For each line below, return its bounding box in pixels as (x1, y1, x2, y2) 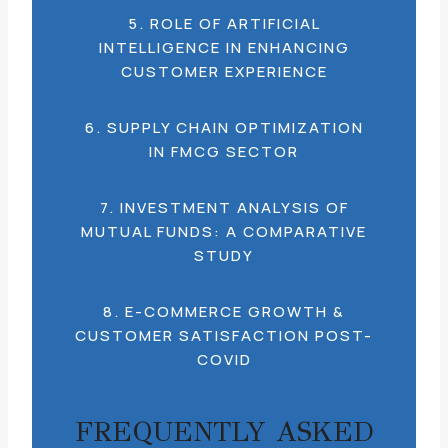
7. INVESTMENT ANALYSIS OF (99, 197, 349, 218)
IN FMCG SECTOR (149, 141, 299, 162)
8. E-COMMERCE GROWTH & (103, 301, 345, 322)
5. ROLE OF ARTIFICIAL (127, 13, 321, 34)
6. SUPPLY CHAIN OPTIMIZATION (84, 117, 364, 138)
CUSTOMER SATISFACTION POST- (75, 325, 373, 346)
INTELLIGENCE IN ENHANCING (98, 37, 350, 58)
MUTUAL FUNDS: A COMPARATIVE (81, 221, 367, 242)
